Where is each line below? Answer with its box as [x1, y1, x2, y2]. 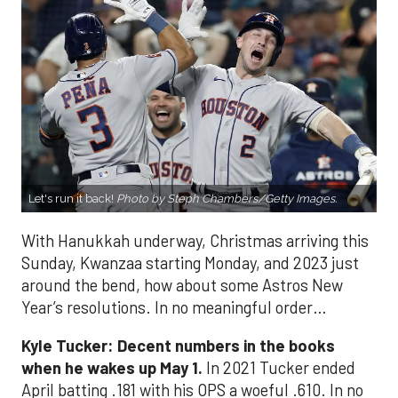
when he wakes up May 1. [21, 358, 203, 378]
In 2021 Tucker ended [203, 358, 355, 378]
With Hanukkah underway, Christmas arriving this [21, 230, 369, 251]
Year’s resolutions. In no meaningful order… [21, 297, 326, 317]
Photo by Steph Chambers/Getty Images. [116, 191, 337, 205]
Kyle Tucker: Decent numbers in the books [21, 336, 335, 356]
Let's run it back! [28, 191, 116, 205]
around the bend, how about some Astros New [21, 275, 343, 295]
